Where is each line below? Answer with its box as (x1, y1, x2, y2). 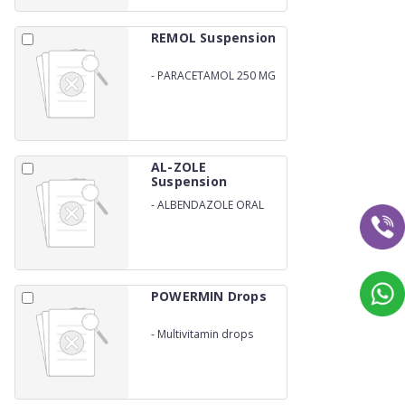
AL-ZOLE (151, 158, 207, 175)
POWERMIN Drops (151, 287, 267, 305)
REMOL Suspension (151, 29, 277, 46)
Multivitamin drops (157, 325, 253, 342)
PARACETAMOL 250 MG (157, 67, 276, 83)
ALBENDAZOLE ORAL (157, 196, 264, 212)
